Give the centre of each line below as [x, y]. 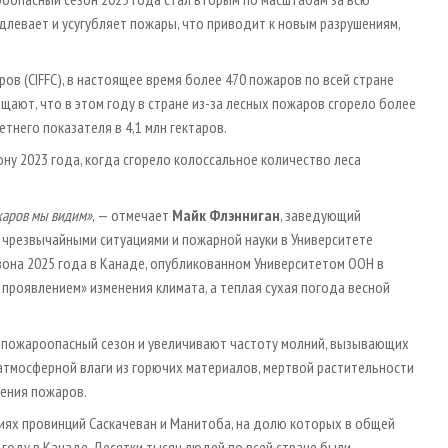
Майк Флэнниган [226, 215]
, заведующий [320, 215]
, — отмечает [132, 215]
